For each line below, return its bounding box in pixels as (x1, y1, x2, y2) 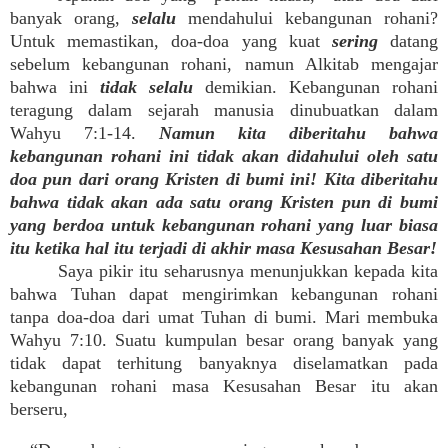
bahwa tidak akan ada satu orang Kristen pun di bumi (10, 192, 438, 212)
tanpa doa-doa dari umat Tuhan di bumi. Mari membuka (10, 307, 438, 327)
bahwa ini (10, 77, 100, 97)
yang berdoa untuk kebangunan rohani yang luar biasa (10, 215, 438, 235)
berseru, (10, 399, 68, 419)
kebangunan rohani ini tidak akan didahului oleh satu (10, 146, 438, 166)
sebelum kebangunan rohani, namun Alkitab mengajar (10, 54, 438, 74)
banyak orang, (10, 8, 132, 28)
